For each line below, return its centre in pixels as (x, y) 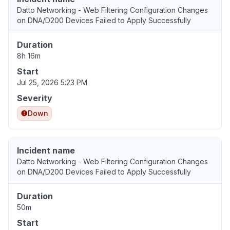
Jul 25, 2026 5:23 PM (52, 83)
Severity (35, 98)
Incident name (46, 151)
